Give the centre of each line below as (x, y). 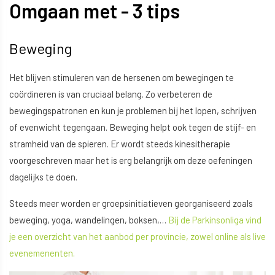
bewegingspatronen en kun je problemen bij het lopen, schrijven (133, 111)
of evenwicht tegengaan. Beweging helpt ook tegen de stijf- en (133, 127)
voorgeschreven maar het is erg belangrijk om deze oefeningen (131, 161)
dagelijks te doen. (43, 177)
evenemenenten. (42, 253)
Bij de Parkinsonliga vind (215, 220)
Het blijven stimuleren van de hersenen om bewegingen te (122, 78)
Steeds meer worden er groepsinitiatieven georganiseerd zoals (131, 203)
